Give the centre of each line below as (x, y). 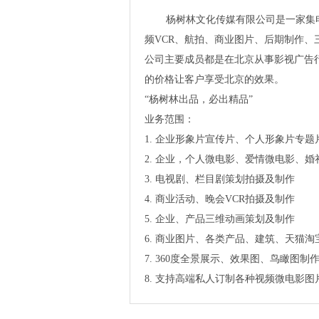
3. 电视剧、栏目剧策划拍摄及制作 (220, 179)
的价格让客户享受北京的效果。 (214, 79)
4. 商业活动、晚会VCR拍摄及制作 (220, 199)
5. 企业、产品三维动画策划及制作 (220, 219)
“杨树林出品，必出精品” (199, 99)
